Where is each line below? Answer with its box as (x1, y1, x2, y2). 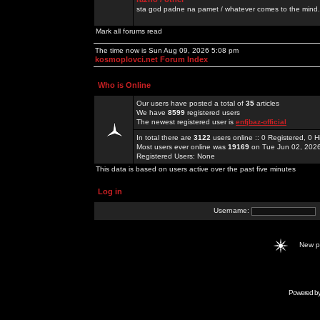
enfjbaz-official (236, 118, 286, 126)
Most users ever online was (136, 143, 228, 151)
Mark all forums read (96, 27, 162, 35)
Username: (214, 206, 251, 215)
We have (136, 109, 168, 116)
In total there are (136, 134, 194, 141)
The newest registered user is (136, 118, 236, 126)
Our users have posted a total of (136, 99, 246, 107)
